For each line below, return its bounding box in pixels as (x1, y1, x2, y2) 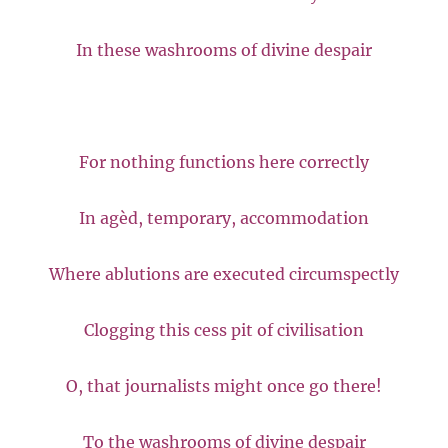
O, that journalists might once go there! (66, 375, 382, 396)
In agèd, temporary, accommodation (79, 207, 369, 228)
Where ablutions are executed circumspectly (49, 263, 399, 284)
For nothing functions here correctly (79, 151, 369, 172)
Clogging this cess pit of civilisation (84, 319, 364, 340)
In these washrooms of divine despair (76, 39, 372, 60)
